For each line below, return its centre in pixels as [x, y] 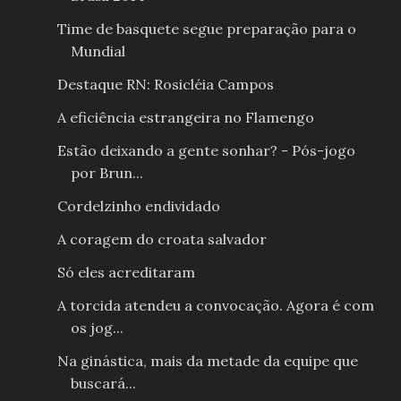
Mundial [98, 51]
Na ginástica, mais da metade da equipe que [207, 361]
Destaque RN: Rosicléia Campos [165, 85]
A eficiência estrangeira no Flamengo [185, 118]
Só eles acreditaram [126, 273]
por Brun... [107, 173]
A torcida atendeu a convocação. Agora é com [215, 306]
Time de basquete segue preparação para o [206, 29]
